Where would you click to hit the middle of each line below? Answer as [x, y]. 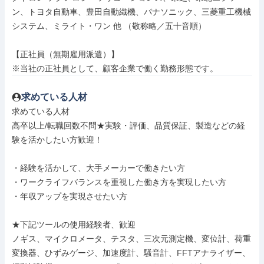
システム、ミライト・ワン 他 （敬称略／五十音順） [109, 26]
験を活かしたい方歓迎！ [57, 140]
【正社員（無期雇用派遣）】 [65, 54]
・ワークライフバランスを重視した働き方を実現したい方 [119, 182]
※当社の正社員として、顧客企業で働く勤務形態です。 [115, 68]
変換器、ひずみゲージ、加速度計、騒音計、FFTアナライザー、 [131, 253]
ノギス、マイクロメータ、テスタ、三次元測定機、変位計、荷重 [131, 239]
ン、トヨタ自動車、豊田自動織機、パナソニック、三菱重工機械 [131, 12]
